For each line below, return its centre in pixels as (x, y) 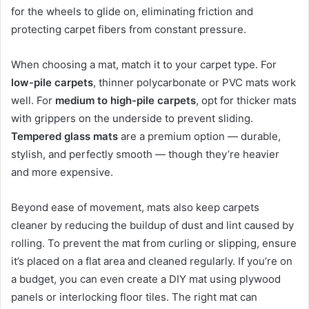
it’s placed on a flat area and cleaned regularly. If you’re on (152, 261)
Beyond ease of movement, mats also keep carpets (135, 207)
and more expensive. (62, 172)
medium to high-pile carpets (126, 100)
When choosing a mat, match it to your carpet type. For (144, 64)
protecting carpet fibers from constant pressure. (129, 29)
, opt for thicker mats (246, 100)
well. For (33, 100)
